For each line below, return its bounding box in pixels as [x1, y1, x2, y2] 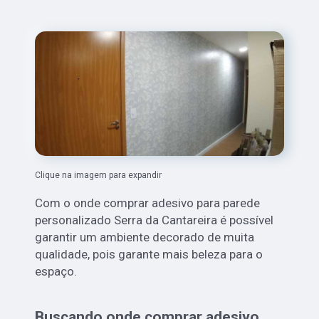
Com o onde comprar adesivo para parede [35, 196, 261, 211]
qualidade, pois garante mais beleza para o [35, 247, 263, 262]
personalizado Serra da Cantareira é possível [35, 213, 274, 228]
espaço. [35, 264, 78, 279]
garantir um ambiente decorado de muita [35, 230, 255, 245]
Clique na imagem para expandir [35, 170, 162, 181]
